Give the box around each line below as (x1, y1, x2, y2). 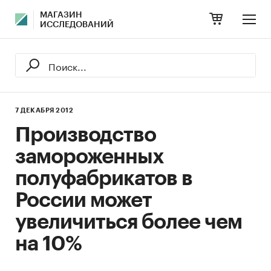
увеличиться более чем (15, 212, 242, 232)
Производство (15, 125, 156, 145)
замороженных (15, 146, 164, 167)
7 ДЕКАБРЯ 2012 (15, 107, 73, 114)
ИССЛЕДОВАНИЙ (40, 21, 114, 29)
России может (15, 190, 152, 211)
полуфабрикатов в (15, 168, 192, 189)
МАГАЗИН (40, 11, 82, 19)
